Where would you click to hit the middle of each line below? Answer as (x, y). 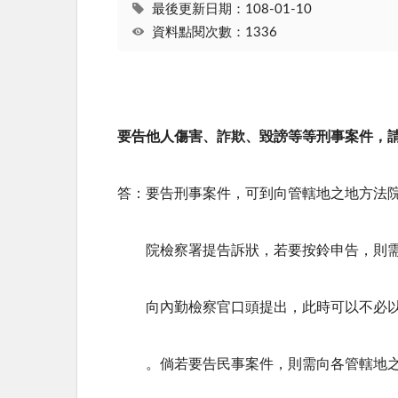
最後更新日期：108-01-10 (231, 10)
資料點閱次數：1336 (214, 32)
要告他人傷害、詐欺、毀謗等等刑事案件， (252, 137)
